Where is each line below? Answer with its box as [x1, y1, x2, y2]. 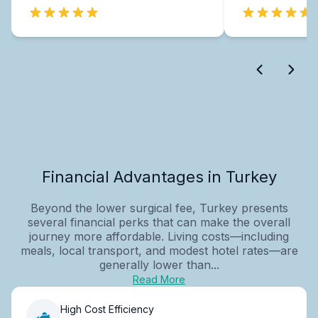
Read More [133, 273, 185, 285]
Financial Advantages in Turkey [41, 167, 277, 186]
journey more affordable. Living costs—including [29, 229, 289, 243]
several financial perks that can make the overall [28, 214, 290, 229]
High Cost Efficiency [60, 303, 154, 316]
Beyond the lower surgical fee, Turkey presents [30, 200, 288, 215]
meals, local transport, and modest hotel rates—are [20, 243, 298, 258]
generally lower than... [99, 257, 219, 272]
